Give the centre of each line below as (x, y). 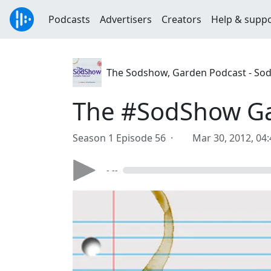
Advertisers (126, 19)
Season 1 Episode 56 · (125, 138)
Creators (181, 19)
